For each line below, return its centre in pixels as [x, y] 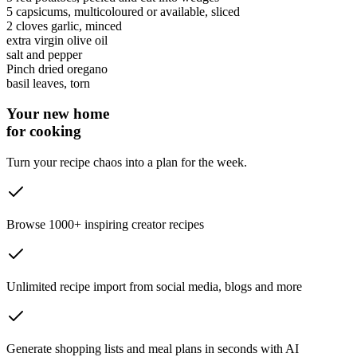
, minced [100, 25]
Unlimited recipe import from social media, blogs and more [154, 287]
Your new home [58, 114]
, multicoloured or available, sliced [154, 11]
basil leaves [35, 83]
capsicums [42, 11]
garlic [65, 25]
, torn [77, 83]
